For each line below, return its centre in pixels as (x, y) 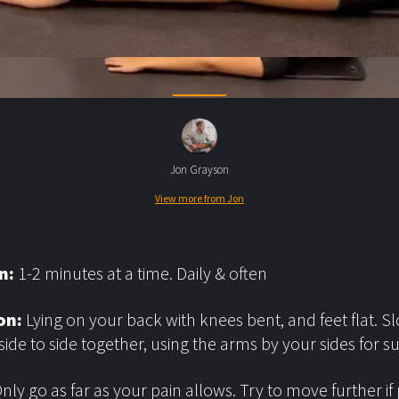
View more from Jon (199, 198)
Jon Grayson (199, 170)
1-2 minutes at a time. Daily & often (141, 273)
